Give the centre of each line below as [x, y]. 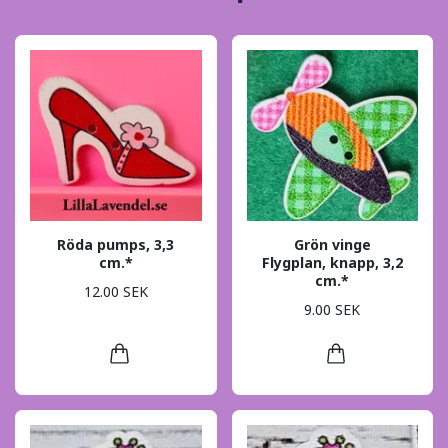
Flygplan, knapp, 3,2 [332, 263]
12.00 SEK [115, 291]
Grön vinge [332, 245]
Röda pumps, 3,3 [116, 245]
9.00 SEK [332, 309]
